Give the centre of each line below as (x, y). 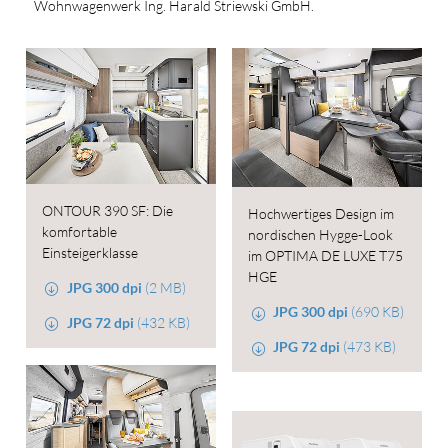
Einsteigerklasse (89, 252)
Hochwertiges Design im (321, 214)
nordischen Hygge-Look (320, 235)
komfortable (79, 231)
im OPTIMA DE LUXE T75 (325, 256)
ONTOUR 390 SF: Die (107, 210)
